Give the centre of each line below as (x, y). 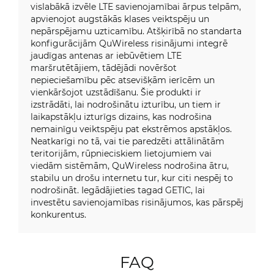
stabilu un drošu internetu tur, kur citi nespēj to (132, 178)
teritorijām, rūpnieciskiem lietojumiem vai (121, 153)
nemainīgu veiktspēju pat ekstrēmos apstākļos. (131, 129)
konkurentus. (58, 214)
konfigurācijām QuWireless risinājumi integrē (129, 43)
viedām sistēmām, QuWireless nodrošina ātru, (130, 165)
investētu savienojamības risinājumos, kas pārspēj (137, 202)
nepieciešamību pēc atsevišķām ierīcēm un (123, 80)
